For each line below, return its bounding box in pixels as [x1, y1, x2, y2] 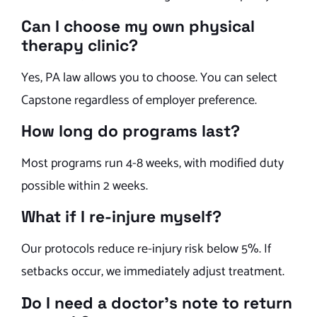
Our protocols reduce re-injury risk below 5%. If [21, 238, 271, 260]
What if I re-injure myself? [21, 207, 221, 228]
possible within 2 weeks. [21, 175, 148, 197]
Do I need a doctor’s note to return [21, 292, 292, 313]
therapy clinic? [21, 35, 138, 56]
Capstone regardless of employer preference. [21, 89, 257, 111]
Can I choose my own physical [21, 16, 255, 37]
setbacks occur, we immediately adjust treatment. [21, 261, 284, 283]
